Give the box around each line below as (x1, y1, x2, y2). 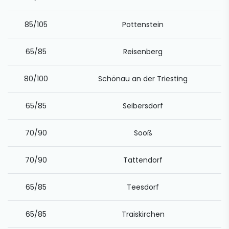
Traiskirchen (121, 209, 165, 219)
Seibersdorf (123, 101, 163, 111)
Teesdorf (127, 182, 159, 192)
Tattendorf (123, 155, 163, 165)
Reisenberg (123, 47, 163, 57)
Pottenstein (122, 19, 164, 30)
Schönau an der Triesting (98, 74, 188, 84)
